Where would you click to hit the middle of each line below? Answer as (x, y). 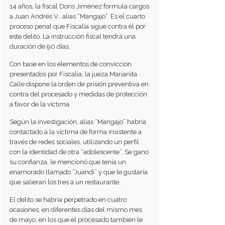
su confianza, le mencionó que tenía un (68, 162)
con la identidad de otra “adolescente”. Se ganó (79, 152)
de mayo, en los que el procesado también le (76, 219)
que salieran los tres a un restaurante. (65, 182)
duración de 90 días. (40, 46)
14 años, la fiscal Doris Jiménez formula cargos (80, 6)
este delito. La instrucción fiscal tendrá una (73, 36)
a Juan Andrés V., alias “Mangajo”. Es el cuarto (78, 16)
